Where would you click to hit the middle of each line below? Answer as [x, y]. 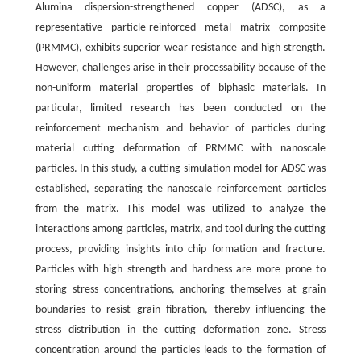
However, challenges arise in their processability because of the [180, 68]
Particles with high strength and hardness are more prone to [180, 270]
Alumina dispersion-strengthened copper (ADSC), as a [180, 8]
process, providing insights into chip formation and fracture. [180, 250]
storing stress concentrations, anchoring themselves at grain [180, 290]
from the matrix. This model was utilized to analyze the [180, 210]
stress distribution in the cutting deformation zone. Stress [180, 330]
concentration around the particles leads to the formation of [180, 351]
